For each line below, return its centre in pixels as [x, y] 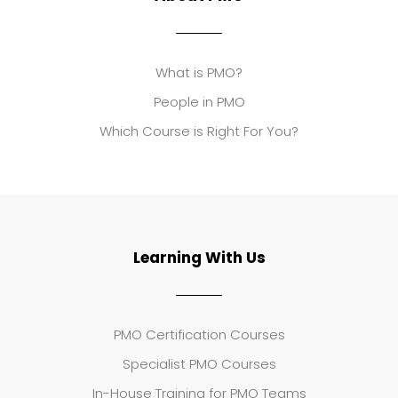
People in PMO [199, 101]
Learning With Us [199, 257]
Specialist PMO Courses [199, 363]
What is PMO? [199, 72]
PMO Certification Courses [199, 334]
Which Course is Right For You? [199, 131]
